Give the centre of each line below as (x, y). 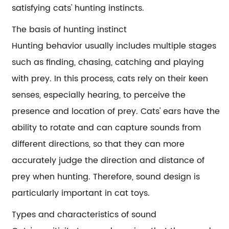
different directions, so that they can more (98, 144)
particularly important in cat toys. (81, 193)
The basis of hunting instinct (70, 30)
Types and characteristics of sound (84, 215)
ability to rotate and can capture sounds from (107, 128)
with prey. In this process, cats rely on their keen (110, 79)
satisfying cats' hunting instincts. (78, 8)
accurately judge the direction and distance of (108, 161)
